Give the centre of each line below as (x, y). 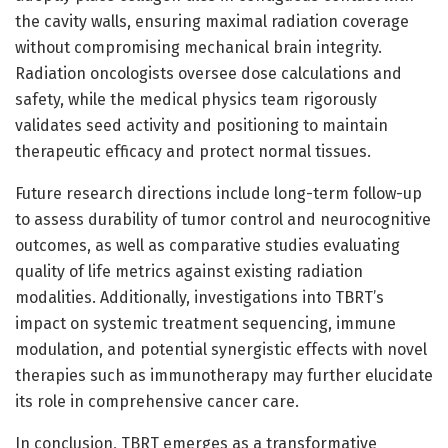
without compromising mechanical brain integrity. (198, 47)
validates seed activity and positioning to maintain (201, 125)
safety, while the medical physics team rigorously (196, 99)
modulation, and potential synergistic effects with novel (221, 349)
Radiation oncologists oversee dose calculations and (208, 73)
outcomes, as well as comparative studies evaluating (207, 245)
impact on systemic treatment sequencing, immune (205, 323)
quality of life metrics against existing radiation (189, 271)
